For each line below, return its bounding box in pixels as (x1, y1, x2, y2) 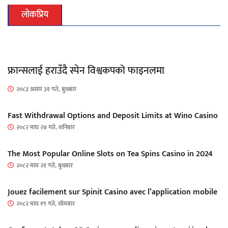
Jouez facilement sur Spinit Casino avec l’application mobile (8, 185, 217, 199)
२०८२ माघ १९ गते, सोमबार (16, 198, 75, 209)
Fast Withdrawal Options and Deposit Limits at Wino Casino (8, 108, 218, 123)
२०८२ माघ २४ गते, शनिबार (16, 122, 75, 132)
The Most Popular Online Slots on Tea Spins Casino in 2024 (8, 147, 213, 161)
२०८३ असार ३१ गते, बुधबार (16, 83, 76, 94)
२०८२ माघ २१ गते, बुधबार (16, 160, 73, 170)
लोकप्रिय (21, 7, 48, 22)
